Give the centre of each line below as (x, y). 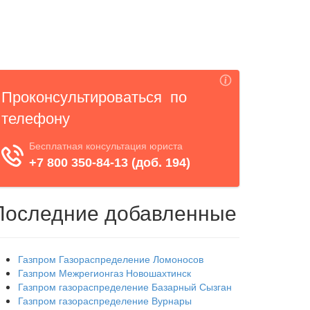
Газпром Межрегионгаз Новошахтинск (104, 273)
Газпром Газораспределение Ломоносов (111, 259)
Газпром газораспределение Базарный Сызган (125, 286)
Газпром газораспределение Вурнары (105, 300)
